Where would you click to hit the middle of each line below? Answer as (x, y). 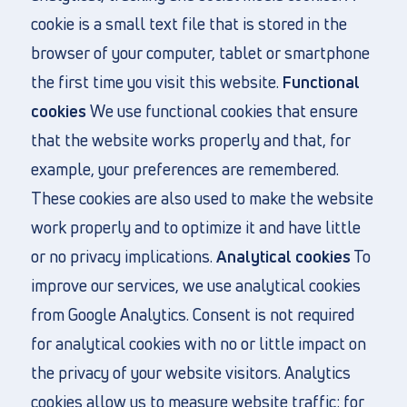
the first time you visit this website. (156, 82)
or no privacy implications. (123, 256)
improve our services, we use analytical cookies (195, 285)
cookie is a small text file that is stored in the (189, 24)
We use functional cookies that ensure (222, 111)
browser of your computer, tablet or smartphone (200, 53)
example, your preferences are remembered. (184, 169)
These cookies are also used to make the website (202, 198)
